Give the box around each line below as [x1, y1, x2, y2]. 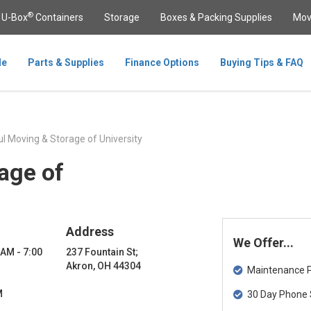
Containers [33, 12, 83, 23]
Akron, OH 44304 [66, 260, 142, 271]
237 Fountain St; [66, 246, 139, 258]
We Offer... [233, 235, 294, 250]
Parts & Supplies [28, 57, 104, 68]
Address [66, 224, 115, 239]
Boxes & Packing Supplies [160, 12, 272, 23]
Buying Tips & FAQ [220, 57, 303, 68]
